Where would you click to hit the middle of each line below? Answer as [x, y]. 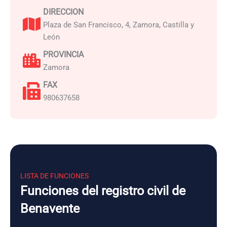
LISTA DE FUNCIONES [54, 176]
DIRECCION [63, 12]
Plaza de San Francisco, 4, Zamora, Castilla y [119, 25]
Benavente [50, 209]
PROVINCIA [63, 54]
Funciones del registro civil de [103, 191]
